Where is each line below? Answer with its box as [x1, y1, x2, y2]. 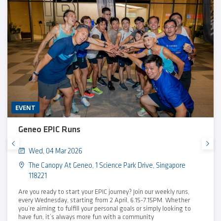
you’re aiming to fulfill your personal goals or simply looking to [18, 205, 191, 212]
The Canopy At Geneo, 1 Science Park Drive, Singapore [29, 162, 186, 169]
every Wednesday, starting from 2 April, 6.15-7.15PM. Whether [18, 196, 190, 203]
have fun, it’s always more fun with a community [18, 213, 154, 220]
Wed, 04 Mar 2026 [29, 147, 83, 155]
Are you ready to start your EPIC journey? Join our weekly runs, [18, 188, 189, 195]
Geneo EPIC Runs [18, 125, 80, 134]
